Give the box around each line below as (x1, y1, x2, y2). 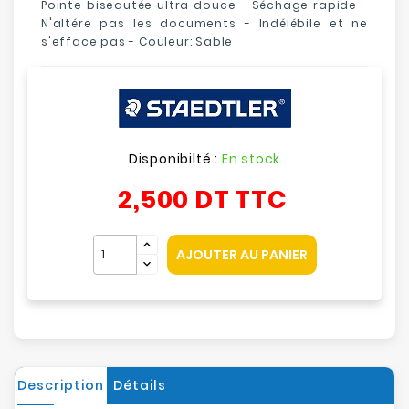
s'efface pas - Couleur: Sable (41, 34, 234, 49)
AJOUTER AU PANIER (175, 246, 308, 264)
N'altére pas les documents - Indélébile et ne (41, 16, 368, 31)
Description (17, 376, 104, 394)
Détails (112, 376, 166, 394)
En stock (221, 150, 281, 168)
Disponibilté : (128, 150, 222, 168)
